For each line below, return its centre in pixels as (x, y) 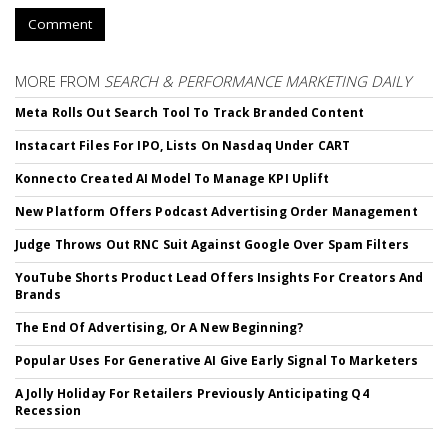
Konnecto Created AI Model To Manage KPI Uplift (172, 178)
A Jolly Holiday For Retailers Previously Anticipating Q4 (192, 393)
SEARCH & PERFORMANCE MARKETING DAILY (257, 80)
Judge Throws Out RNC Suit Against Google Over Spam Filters (212, 244)
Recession (48, 410)
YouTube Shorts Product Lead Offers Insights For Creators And (219, 277)
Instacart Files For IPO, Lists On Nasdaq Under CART (183, 145)
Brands (38, 294)
